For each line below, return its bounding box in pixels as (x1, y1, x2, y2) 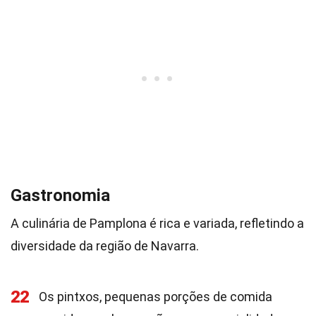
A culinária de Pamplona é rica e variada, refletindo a (11, 216, 304, 231)
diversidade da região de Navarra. (11, 238, 199, 253)
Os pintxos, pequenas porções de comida (39, 289, 272, 304)
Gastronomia (11, 186, 110, 205)
